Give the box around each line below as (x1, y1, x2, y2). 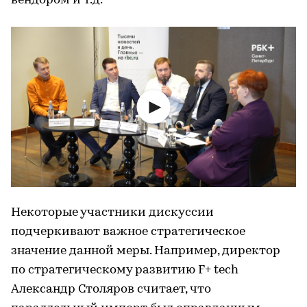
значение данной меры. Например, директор (11, 245, 280, 258)
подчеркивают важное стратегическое (11, 225, 245, 239)
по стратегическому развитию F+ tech (11, 264, 238, 278)
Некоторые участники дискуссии (11, 206, 214, 220)
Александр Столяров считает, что (11, 283, 211, 297)
